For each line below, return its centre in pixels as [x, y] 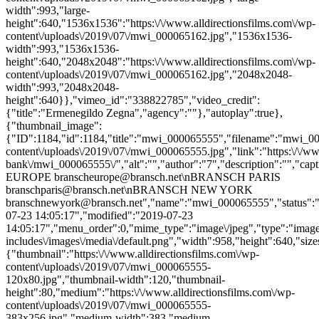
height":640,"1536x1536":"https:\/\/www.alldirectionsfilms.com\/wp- [161, 23]
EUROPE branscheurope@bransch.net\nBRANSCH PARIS [143, 177]
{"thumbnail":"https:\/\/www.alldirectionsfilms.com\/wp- [132, 254]
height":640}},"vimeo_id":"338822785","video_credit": [133, 100]
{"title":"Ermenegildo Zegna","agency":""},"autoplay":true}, [144, 113]
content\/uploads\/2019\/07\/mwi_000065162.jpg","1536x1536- [149, 36]
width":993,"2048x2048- [62, 87]
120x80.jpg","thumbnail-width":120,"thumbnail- [115, 279]
